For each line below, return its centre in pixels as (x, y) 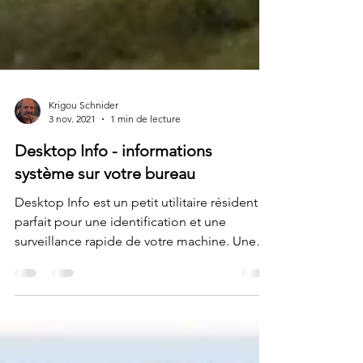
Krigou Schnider (83, 157)
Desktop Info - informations (113, 203)
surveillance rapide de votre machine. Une (135, 293)
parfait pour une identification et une (120, 273)
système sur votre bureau (105, 225)
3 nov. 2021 (72, 171)
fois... (30, 312)
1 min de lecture (145, 171)
